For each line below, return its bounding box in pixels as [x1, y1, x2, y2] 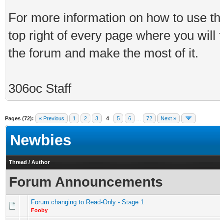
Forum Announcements [9, 174, 163, 190]
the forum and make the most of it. [8, 46, 198, 60]
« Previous [39, 115, 64, 121]
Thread [9, 159, 27, 165]
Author [31, 159, 50, 165]
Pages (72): [5, 115, 34, 121]
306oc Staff [8, 81, 71, 96]
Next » [161, 115, 176, 121]
